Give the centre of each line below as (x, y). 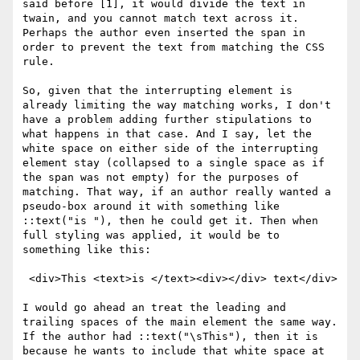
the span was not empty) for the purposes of (161, 178)
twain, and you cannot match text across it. (161, 18)
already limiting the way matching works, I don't (177, 105)
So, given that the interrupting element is (157, 91)
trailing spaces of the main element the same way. (180, 322)
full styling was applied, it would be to (151, 235)
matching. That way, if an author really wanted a (177, 192)
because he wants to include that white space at (174, 351)
